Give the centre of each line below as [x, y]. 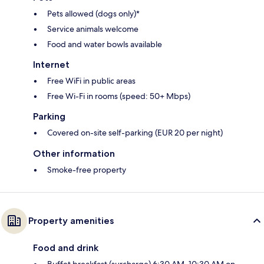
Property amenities [71, 221]
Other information [74, 154]
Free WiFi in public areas [91, 81]
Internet [51, 65]
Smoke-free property [87, 170]
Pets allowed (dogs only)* [93, 14]
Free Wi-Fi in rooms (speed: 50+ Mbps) [119, 96]
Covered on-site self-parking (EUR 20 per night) [135, 133]
